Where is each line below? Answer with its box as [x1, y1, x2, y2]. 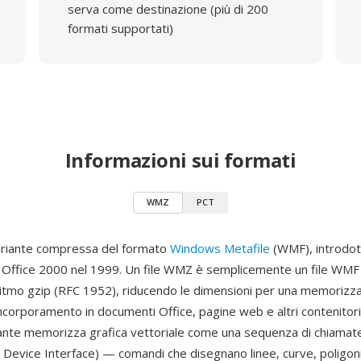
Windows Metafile [170, 240, 270, 256]
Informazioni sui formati [64, 147, 297, 173]
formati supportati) [67, 20, 173, 36]
